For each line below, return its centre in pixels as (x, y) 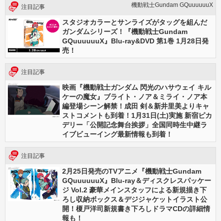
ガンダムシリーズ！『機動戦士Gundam (125, 32)
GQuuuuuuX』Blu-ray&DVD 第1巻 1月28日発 (135, 41)
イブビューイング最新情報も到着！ (117, 134)
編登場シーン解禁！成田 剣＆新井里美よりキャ (136, 106)
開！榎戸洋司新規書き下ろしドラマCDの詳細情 (136, 209)
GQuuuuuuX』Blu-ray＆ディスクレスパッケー (137, 181)
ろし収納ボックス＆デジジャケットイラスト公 (135, 199)
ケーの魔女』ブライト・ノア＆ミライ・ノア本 (135, 97)
